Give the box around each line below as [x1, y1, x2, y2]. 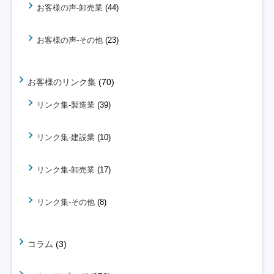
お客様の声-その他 [37, 35, 103, 45]
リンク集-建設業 [37, 133, 95, 143]
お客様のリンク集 [28, 77, 96, 87]
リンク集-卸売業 [37, 165, 95, 175]
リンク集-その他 [37, 198, 95, 207]
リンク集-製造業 [37, 100, 95, 110]
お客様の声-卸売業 [37, 3, 103, 13]
